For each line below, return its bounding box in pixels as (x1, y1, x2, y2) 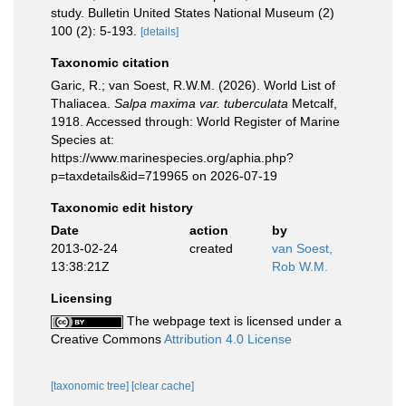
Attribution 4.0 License (164, 332, 292, 346)
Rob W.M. (272, 259, 328, 274)
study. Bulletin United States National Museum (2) (51, 5, 334, 20)
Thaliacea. (51, 96, 114, 111)
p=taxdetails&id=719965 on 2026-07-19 (51, 169, 277, 183)
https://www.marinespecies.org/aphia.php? (51, 150, 294, 165)
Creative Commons (51, 332, 164, 346)
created (188, 241, 233, 256)
